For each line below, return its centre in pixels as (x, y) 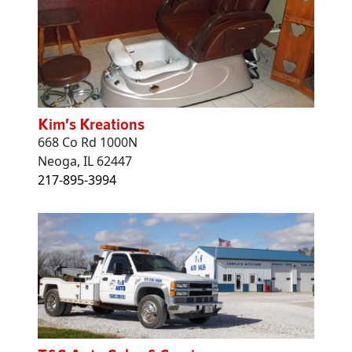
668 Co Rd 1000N (88, 143)
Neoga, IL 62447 (85, 161)
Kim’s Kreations (91, 124)
